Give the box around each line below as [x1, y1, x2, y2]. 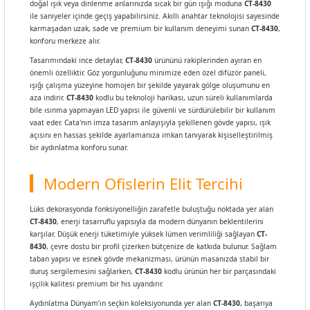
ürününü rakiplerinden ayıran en [152, 55, 262, 65]
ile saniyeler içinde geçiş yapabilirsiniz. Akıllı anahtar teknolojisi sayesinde [30, 11, 280, 21]
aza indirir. [30, 93, 66, 102]
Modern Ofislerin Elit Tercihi [44, 173, 243, 194]
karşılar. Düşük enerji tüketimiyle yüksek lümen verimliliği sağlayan [30, 229, 257, 239]
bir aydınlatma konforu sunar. [30, 143, 128, 152]
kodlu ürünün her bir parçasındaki [162, 266, 276, 276]
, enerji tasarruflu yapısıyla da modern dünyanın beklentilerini [57, 217, 264, 226]
